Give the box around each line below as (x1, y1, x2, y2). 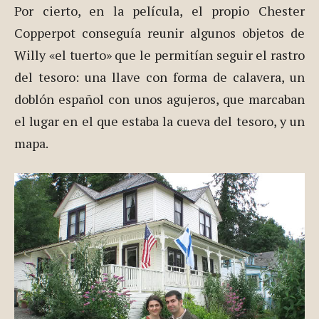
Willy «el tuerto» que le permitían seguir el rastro (14, 46, 305, 64)
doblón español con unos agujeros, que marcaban (14, 90, 305, 108)
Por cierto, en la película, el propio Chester (14, 2, 305, 20)
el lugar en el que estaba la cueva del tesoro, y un (14, 113, 305, 130)
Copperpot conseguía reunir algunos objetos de (14, 24, 305, 42)
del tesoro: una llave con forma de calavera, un (14, 68, 305, 86)
